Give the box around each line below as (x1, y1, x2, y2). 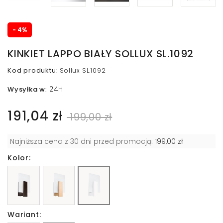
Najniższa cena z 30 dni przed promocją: (10, 136, 155, 147)
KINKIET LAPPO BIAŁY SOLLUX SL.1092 (7, 47, 194, 61)
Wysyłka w (7, 85, 46, 95)
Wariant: (7, 209, 41, 220)
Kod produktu (7, 66, 56, 76)
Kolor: (7, 153, 31, 163)
